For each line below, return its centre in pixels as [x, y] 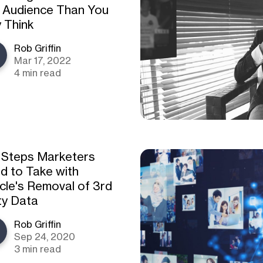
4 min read [38, 73]
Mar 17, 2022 [43, 60]
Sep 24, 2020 [45, 237]
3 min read [38, 249]
